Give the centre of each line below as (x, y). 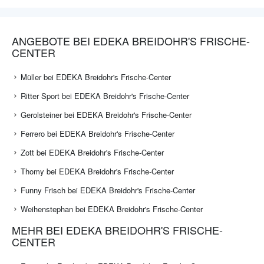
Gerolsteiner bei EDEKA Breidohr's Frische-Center (106, 115)
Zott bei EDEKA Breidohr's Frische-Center (92, 153)
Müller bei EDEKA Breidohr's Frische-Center (96, 77)
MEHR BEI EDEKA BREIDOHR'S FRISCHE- (117, 230)
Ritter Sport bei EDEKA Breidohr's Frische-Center (105, 96)
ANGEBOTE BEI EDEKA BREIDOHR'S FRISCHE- (131, 41)
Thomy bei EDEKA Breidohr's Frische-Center (97, 171)
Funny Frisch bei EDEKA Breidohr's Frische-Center (108, 190)
